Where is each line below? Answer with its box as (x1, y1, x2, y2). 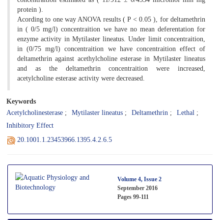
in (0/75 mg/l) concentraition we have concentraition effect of (17, 45, 205, 53)
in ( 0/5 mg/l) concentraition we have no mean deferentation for (17, 25, 205, 33)
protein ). (17, 5, 43, 13)
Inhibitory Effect (6, 121, 54, 129)
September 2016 (117, 184, 158, 192)
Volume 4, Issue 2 (117, 175, 162, 183)
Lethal (177, 109, 194, 116)
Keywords (6, 97, 36, 105)
